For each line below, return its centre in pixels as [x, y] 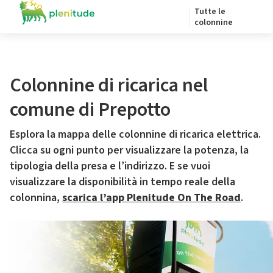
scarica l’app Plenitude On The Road [151, 198]
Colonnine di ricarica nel [109, 85]
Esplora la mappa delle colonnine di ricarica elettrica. [135, 134]
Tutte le [210, 12]
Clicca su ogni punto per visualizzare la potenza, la [129, 150]
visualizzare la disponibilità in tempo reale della [122, 182]
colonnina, [36, 198]
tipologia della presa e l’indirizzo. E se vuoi [110, 166]
